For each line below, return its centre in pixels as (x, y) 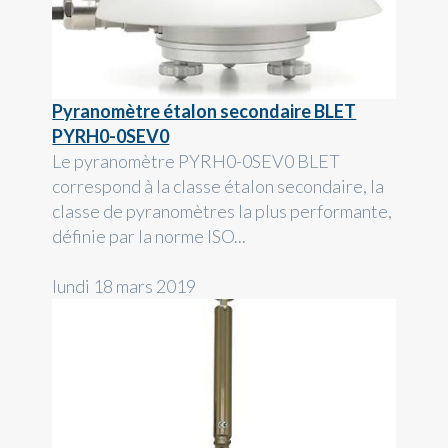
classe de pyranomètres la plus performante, (222, 211)
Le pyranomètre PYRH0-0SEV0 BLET (196, 161)
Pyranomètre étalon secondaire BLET (204, 111)
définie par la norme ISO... (149, 236)
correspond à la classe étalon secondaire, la (218, 186)
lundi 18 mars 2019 (124, 286)
